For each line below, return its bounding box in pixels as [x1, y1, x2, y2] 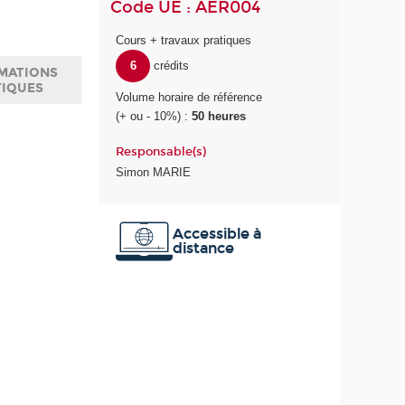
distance [172, 239, 234, 257]
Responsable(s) [116, 144, 207, 159]
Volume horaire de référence [116, 90, 263, 105]
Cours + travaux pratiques [116, 33, 252, 48]
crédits [153, 59, 189, 73]
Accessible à [172, 224, 261, 242]
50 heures [192, 109, 247, 124]
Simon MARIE [116, 165, 192, 180]
